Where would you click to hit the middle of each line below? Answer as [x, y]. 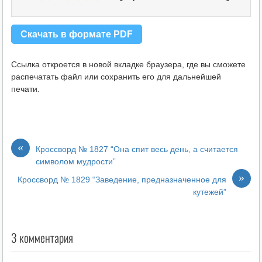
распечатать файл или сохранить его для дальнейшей [116, 77]
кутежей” [210, 192]
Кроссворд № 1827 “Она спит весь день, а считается [137, 149]
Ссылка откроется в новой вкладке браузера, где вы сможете [128, 65]
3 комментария [42, 238]
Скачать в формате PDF [76, 34]
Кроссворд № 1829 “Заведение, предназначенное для [122, 180]
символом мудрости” [75, 162]
